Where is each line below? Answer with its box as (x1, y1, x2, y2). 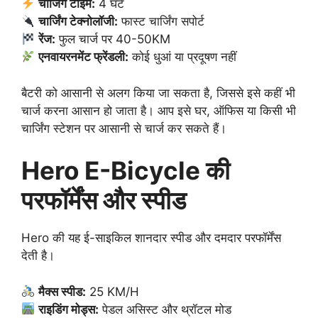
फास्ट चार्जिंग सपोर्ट (118, 14, 205, 29)
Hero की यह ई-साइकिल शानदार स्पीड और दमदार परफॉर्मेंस (21, 231, 281, 246)
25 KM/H (86, 284, 140, 299)
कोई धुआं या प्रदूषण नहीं (128, 50, 237, 65)
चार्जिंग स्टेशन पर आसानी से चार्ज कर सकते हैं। (21, 121, 226, 136)
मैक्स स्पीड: (38, 284, 87, 299)
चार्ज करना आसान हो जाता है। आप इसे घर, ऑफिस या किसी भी (21, 103, 296, 118)
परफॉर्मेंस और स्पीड (21, 185, 186, 216)
